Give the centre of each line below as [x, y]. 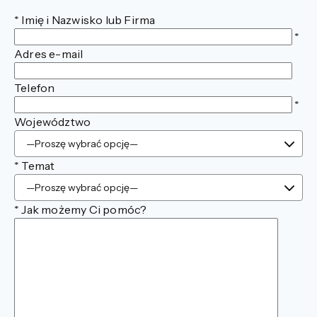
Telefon [35, 87]
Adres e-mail [49, 53]
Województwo [53, 121]
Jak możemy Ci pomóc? [83, 209]
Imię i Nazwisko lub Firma [87, 19]
